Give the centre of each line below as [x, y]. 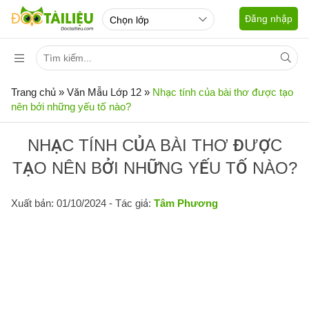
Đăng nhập [269, 19]
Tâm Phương [186, 203]
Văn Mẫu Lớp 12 [104, 92]
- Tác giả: [130, 203]
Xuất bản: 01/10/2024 [59, 203]
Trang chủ [33, 92]
